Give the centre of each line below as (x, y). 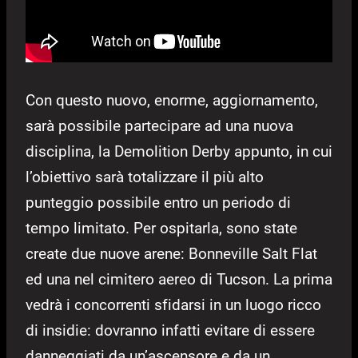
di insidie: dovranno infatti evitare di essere (170, 331)
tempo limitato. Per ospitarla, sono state (161, 229)
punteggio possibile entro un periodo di (158, 203)
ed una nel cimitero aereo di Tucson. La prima (179, 280)
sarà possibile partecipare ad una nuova (159, 126)
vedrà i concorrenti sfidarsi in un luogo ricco (173, 305)
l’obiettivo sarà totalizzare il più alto (145, 177)
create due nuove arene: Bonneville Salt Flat (171, 254)
